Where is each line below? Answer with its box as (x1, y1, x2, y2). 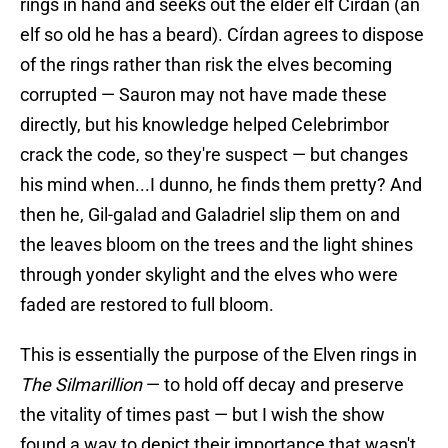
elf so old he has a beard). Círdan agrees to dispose (20, 24, 424, 46)
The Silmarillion (20, 374, 146, 396)
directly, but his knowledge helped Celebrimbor (20, 114, 389, 136)
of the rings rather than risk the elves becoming (20, 54, 392, 76)
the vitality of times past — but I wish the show (20, 404, 385, 426)
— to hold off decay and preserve (146, 374, 404, 396)
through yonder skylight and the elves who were (20, 264, 398, 286)
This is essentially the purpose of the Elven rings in (20, 344, 417, 366)
